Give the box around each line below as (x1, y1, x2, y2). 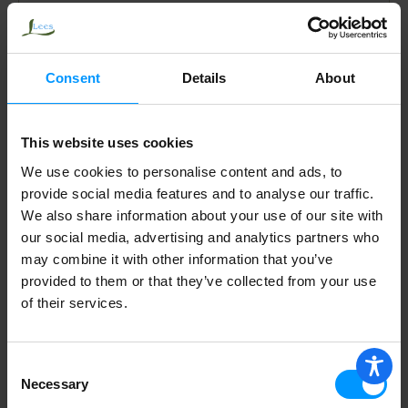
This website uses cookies (21, 135, 194, 150)
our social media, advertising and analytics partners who (21, 229, 379, 245)
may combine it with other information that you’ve (21, 250, 333, 267)
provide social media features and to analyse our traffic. (21, 185, 374, 201)
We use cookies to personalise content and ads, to (21, 163, 342, 179)
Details (181, 70, 227, 86)
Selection (6, 379, 62, 395)
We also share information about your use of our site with (21, 207, 383, 223)
